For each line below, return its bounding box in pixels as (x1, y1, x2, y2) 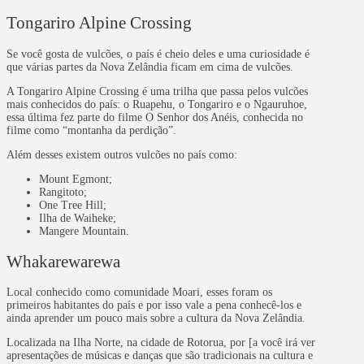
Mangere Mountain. (39, 224, 129, 237)
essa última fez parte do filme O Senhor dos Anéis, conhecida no (6, 110, 303, 123)
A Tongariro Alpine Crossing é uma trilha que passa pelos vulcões (6, 84, 308, 97)
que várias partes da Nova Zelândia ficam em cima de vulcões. (6, 60, 293, 73)
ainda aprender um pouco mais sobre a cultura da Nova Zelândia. (6, 312, 305, 325)
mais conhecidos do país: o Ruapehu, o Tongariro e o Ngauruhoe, (6, 97, 307, 110)
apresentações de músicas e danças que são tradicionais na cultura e (6, 349, 313, 362)
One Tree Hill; (39, 198, 106, 211)
